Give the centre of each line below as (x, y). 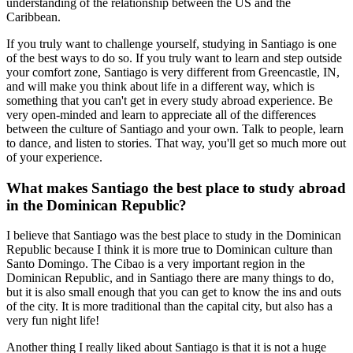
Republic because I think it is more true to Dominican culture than (169, 250)
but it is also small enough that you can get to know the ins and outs (174, 292)
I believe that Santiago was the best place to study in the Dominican (174, 236)
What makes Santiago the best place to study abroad (176, 188)
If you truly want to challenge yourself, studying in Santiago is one (171, 44)
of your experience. (54, 158)
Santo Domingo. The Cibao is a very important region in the (156, 264)
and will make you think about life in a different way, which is (160, 87)
